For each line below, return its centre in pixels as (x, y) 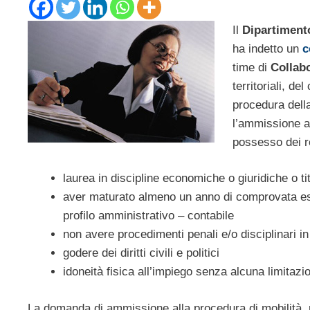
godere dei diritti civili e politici (141, 253)
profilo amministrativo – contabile (148, 216)
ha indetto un (267, 48)
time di (251, 67)
